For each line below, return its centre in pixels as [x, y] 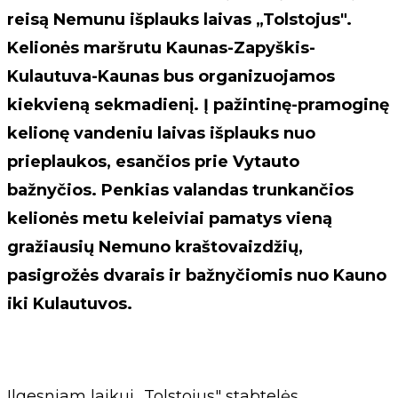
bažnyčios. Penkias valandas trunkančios [180, 190]
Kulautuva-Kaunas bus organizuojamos [171, 76]
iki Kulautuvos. [70, 303]
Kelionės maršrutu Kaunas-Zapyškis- [161, 48]
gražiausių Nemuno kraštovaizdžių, [155, 247]
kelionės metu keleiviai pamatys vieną [170, 218]
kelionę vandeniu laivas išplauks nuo [161, 133]
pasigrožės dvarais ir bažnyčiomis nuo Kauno [197, 275]
